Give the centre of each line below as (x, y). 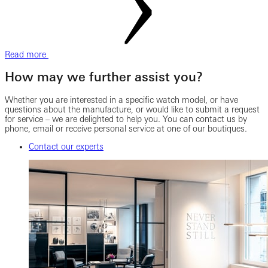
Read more (27, 54)
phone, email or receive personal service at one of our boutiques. (126, 128)
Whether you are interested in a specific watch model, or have (121, 100)
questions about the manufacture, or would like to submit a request (132, 109)
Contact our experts (66, 146)
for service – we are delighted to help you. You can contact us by (126, 119)
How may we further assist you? (104, 77)
